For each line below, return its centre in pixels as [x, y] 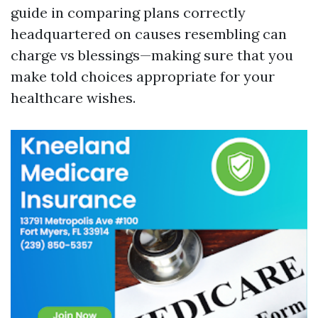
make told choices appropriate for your [143, 76]
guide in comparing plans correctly [128, 12]
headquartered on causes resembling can [149, 34]
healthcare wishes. [73, 98]
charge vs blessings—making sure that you [152, 55]
